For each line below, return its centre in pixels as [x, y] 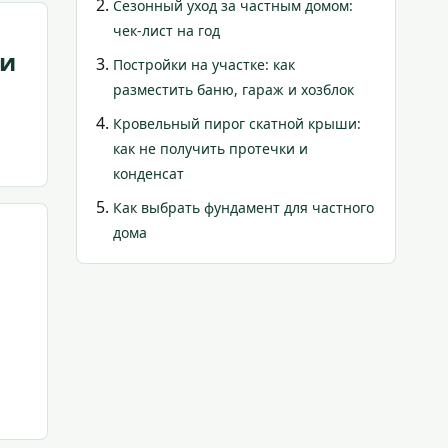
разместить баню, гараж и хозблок [233, 89]
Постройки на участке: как [204, 64]
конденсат [148, 173]
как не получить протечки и [210, 148]
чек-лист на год [166, 30]
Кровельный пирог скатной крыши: [237, 123]
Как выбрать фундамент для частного [243, 207]
